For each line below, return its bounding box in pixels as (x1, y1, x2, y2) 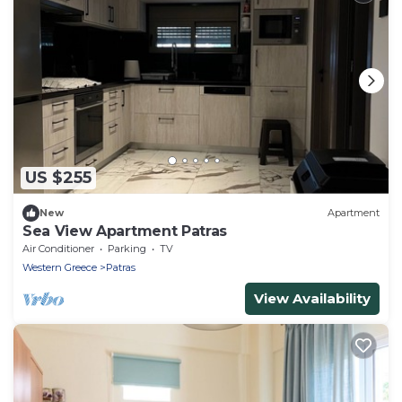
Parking (108, 241, 146, 255)
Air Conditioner (22, 241, 94, 255)
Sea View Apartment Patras (22, 222, 227, 240)
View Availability (254, 289, 371, 307)
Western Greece (22, 260, 97, 274)
